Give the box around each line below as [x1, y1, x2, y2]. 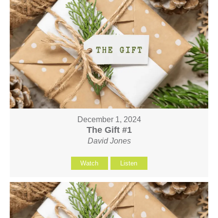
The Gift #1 [86, 125, 132, 135]
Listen [120, 159, 137, 167]
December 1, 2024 [77, 115, 141, 124]
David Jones [87, 136, 131, 145]
